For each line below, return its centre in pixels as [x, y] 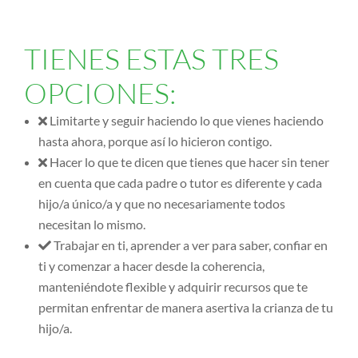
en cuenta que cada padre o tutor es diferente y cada [180, 183]
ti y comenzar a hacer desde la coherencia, [151, 266]
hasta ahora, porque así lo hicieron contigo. [155, 141]
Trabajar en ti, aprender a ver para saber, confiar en [191, 245]
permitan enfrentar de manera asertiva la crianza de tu [186, 308]
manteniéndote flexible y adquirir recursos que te [173, 287]
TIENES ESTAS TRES [151, 59]
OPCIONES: [100, 93]
